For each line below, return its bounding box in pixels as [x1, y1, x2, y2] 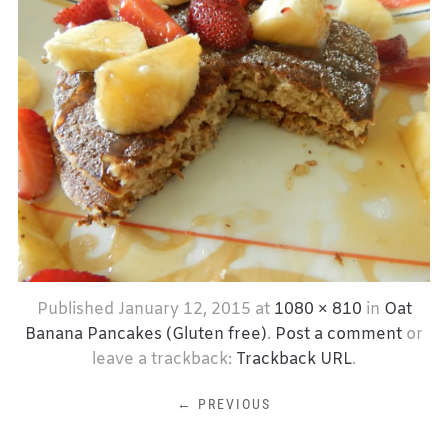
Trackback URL [236, 348, 352, 370]
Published [36, 298, 118, 320]
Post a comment [275, 323, 402, 345]
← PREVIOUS [177, 395, 271, 412]
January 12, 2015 [117, 298, 251, 320]
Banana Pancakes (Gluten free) [25, 323, 267, 345]
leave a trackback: [92, 348, 236, 370]
